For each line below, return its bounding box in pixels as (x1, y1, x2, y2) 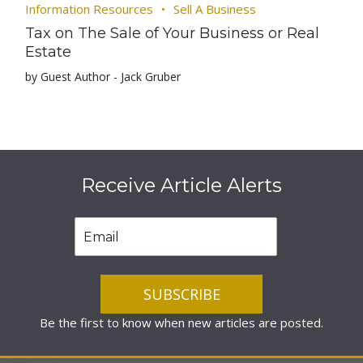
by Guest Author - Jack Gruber (25, 69, 181, 84)
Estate (25, 43, 72, 61)
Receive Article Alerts (81, 173, 282, 197)
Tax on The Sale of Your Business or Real (25, 24, 320, 42)
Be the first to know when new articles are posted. (40, 314, 323, 331)
